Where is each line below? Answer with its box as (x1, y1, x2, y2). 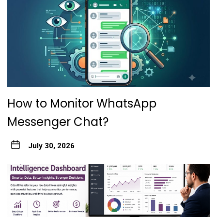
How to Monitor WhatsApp (7, 95, 156, 112)
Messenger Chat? (7, 114, 108, 130)
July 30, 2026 (28, 141, 75, 151)
